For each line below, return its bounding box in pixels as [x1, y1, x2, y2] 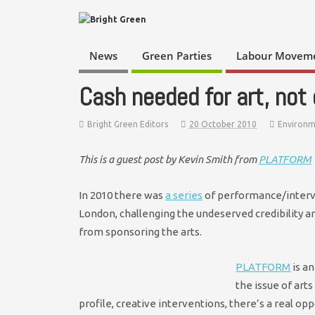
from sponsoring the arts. [79, 225, 202, 238]
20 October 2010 [189, 119, 257, 129]
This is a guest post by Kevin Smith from [79, 153, 259, 166]
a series [165, 188, 202, 201]
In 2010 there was [79, 188, 165, 201]
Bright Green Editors [87, 119, 168, 129]
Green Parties [142, 49, 212, 63]
